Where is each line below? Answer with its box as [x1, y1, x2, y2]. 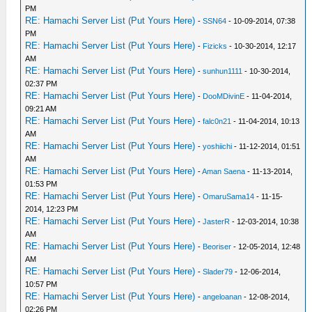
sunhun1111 [203, 67, 243, 75]
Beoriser [203, 242, 232, 251]
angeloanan [203, 292, 242, 301]
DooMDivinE [203, 92, 245, 100]
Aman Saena [202, 167, 246, 175]
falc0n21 [203, 117, 232, 125]
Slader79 [203, 267, 233, 276]
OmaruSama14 [203, 192, 255, 201]
